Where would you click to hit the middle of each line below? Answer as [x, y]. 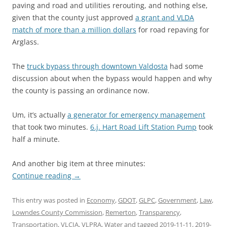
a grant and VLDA [165, 17]
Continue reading [43, 176]
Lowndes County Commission [57, 212]
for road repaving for [173, 30]
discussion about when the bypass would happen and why [112, 78]
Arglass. [26, 42]
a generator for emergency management [136, 115]
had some [185, 66]
